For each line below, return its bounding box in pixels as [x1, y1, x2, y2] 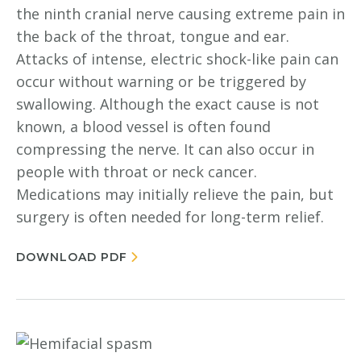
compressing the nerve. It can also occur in [16, 139, 314, 159]
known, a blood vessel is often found [16, 117, 271, 136]
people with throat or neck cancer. [16, 162, 257, 181]
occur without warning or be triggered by [16, 72, 306, 91]
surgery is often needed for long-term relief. [16, 207, 324, 226]
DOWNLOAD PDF [16, 250, 127, 264]
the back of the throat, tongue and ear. [16, 27, 289, 46]
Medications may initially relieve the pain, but [16, 185, 334, 204]
